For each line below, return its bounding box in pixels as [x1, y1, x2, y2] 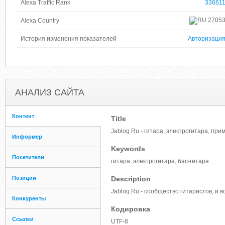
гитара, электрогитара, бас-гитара [111, 158, 209, 165]
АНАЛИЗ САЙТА [15, 87, 84, 97]
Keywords [111, 145, 145, 153]
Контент [12, 113, 34, 119]
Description [111, 175, 151, 183]
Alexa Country [21, 17, 59, 24]
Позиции [12, 175, 36, 181]
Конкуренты [12, 195, 46, 201]
